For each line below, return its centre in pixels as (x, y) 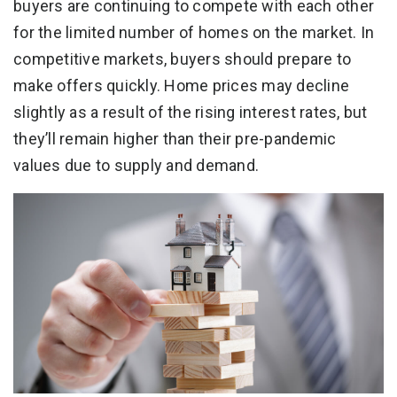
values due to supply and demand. (136, 165)
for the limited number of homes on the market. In (194, 32)
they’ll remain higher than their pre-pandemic (175, 138)
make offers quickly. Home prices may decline (181, 85)
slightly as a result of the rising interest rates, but (191, 112)
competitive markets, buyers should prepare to (183, 58)
